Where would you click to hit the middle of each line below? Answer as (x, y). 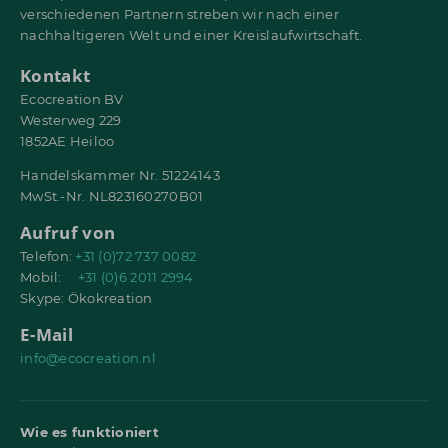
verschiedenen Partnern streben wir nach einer (179, 14)
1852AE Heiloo (67, 141)
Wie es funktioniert (90, 432)
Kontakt (55, 75)
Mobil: (49, 277)
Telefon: (48, 256)
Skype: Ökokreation (86, 298)
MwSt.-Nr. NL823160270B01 (112, 196)
